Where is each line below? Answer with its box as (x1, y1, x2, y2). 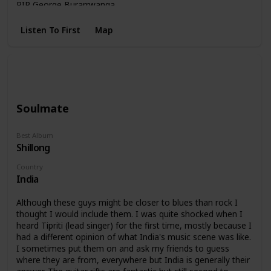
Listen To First (20, 24, 80, 36)
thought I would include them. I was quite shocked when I (16, 207, 243, 220)
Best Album (16, 131, 53, 140)
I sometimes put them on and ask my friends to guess (16, 242, 229, 254)
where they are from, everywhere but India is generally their (16, 253, 250, 266)
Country (16, 162, 43, 172)
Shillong (16, 141, 50, 155)
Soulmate (16, 100, 69, 116)
